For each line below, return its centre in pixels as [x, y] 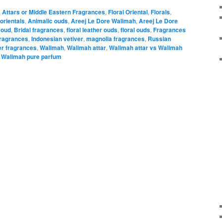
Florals [160, 12]
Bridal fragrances [39, 29]
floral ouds [135, 29]
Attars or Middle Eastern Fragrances [54, 12]
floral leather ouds [92, 29]
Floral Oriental [128, 12]
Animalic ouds [48, 21]
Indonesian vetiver [57, 38]
